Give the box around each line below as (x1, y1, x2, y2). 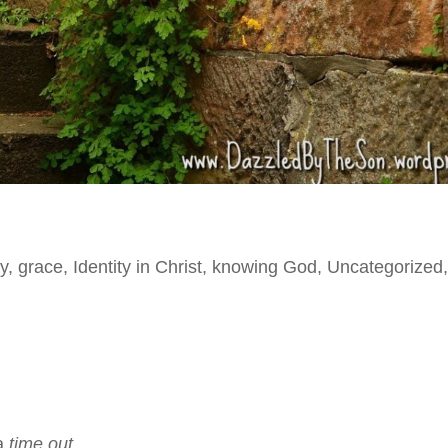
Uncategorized (327, 256, 444, 277)
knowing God (212, 256, 318, 277)
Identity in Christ (73, 256, 203, 277)
